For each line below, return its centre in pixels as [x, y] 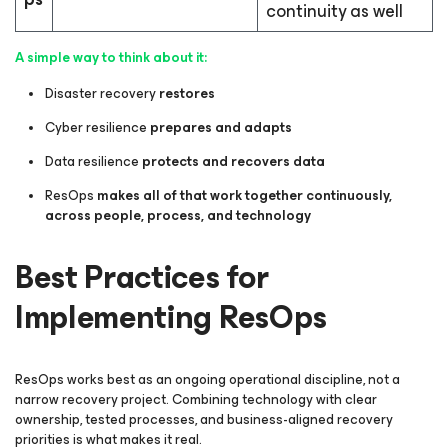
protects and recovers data [233, 161]
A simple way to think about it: [111, 57]
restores [187, 93]
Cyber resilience [97, 127]
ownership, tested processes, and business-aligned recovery [204, 419]
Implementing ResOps [171, 317]
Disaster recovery [102, 93]
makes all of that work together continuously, [244, 195]
